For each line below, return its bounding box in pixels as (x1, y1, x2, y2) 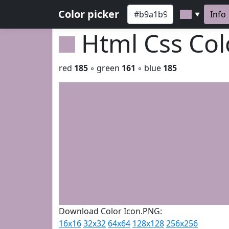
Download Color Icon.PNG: (59, 205, 162, 217)
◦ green (88, 62, 122, 74)
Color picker (58, 7, 119, 21)
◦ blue (135, 62, 163, 74)
